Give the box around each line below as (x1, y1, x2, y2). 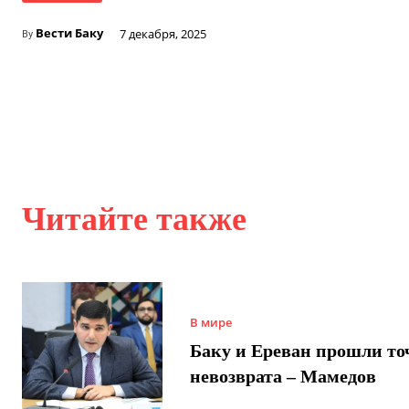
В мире (189, 313, 232, 330)
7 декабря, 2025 (120, 26, 206, 43)
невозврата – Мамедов (189, 365, 376, 386)
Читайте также (22, 201, 246, 238)
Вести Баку (36, 25, 103, 42)
